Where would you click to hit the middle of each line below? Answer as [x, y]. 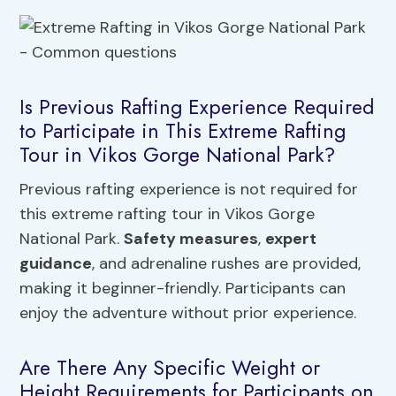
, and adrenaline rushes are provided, [227, 264]
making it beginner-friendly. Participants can [183, 289]
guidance [56, 264]
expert [291, 239]
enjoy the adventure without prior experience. [188, 313]
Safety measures [191, 239]
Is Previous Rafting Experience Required [197, 107]
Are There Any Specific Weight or [170, 367]
